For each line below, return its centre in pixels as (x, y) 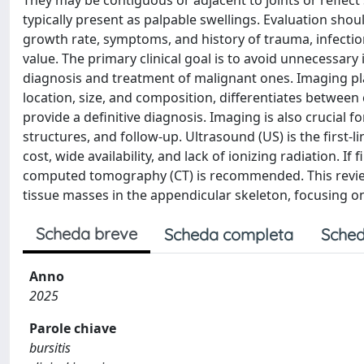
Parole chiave (73, 328)
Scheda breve (87, 234)
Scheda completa (229, 234)
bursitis (50, 348)
